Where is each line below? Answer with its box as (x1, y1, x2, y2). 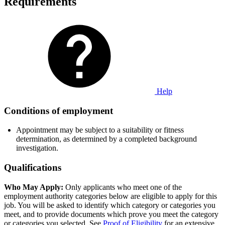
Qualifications (4, 162, 61, 173)
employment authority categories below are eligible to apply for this (4, 191, 217, 200)
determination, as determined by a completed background (16, 135, 197, 144)
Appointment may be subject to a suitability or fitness (16, 126, 184, 135)
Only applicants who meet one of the (65, 182, 182, 191)
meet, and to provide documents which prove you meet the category (4, 209, 218, 218)
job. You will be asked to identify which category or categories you (4, 200, 215, 209)
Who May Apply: (4, 182, 65, 191)
